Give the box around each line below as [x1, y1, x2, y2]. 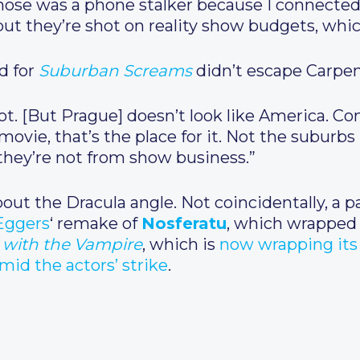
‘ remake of [50, 214, 141, 233]
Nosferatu [141, 214, 227, 233]
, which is [142, 235, 219, 254]
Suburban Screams [39, 61, 192, 80]
